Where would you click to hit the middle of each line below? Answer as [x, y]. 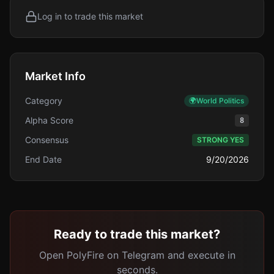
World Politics [220, 101]
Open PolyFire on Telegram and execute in [137, 255]
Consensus [47, 140]
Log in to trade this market [90, 16]
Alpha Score [49, 120]
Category [44, 101]
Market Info [55, 76]
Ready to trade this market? [137, 234]
